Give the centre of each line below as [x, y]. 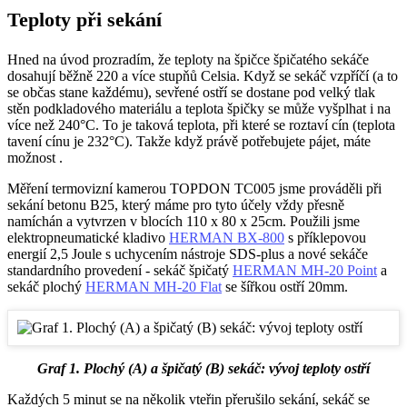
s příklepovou [325, 238]
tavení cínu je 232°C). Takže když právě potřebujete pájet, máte [189, 142]
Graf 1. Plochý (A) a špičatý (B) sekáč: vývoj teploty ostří [203, 369]
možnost [33, 158]
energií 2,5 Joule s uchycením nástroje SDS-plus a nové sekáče [188, 254]
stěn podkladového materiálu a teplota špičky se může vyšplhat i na [199, 109]
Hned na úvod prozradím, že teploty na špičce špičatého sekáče [188, 60]
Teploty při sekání [84, 20]
